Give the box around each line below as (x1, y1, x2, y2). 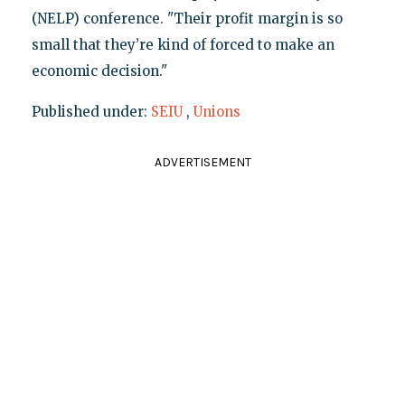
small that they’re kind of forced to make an (31, 36, 334, 54)
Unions (193, 103, 240, 121)
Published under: (31, 103, 151, 121)
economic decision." (31, 62, 167, 80)
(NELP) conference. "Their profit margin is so (31, 10, 343, 28)
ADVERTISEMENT (154, 155, 251, 171)
